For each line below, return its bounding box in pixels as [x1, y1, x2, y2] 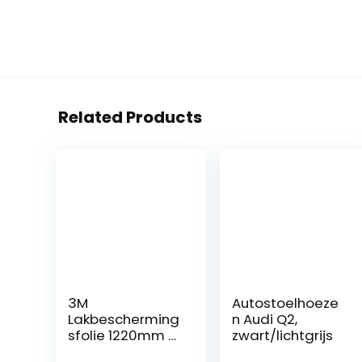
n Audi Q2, [232, 309, 298, 329]
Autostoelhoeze [232, 293, 339, 313]
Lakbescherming [67, 309, 179, 329]
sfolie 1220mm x [67, 325, 175, 345]
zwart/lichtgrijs [232, 325, 334, 345]
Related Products [58, 105, 202, 128]
